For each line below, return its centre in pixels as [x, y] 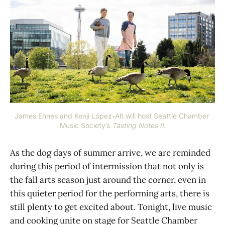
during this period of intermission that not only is [107, 166]
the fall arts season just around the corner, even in [108, 180]
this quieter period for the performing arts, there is [110, 193]
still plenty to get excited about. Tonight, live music [111, 207]
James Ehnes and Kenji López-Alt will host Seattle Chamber [111, 116]
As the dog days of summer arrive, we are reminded [110, 152]
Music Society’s [86, 125]
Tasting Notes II [138, 125]
